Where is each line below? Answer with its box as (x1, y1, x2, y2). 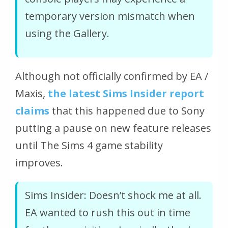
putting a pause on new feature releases (15, 121, 211, 135)
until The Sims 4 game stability (15, 138, 163, 153)
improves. (15, 156, 63, 170)
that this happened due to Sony (49, 104, 205, 118)
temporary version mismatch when (25, 9, 195, 23)
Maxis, (15, 87, 48, 101)
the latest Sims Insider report (48, 87, 204, 101)
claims (15, 104, 49, 118)
